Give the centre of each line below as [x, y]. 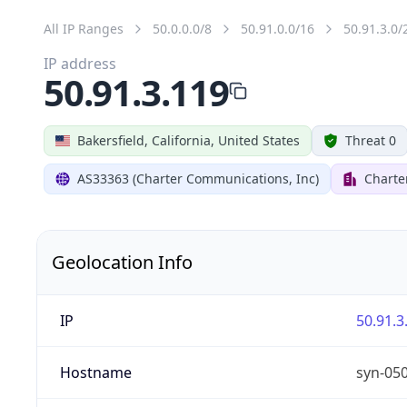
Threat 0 [371, 140]
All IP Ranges [84, 28]
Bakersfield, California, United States [189, 140]
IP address [80, 63]
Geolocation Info [122, 262]
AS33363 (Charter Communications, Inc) [198, 178]
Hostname [95, 372]
